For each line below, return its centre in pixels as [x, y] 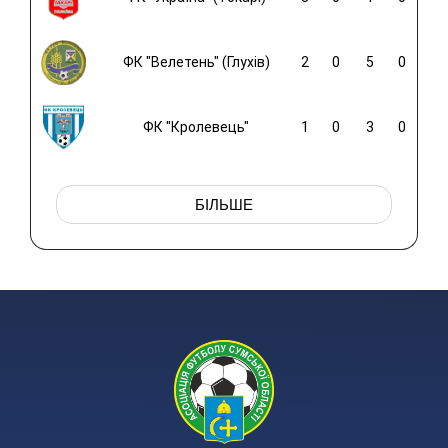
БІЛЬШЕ [224, 205]
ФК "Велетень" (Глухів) [196, 62]
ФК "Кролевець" [196, 127]
